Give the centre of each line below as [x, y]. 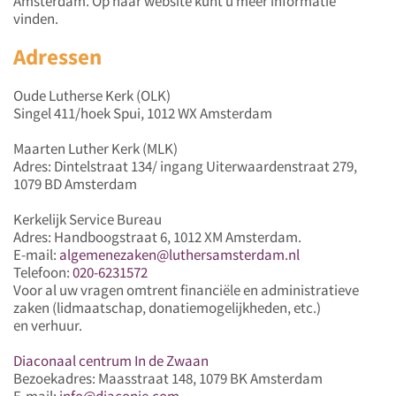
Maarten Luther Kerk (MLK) [95, 148]
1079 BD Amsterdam [75, 183]
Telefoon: [43, 272]
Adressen [57, 56]
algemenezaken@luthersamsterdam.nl [179, 254]
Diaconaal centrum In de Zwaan [111, 360]
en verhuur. [48, 325]
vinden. [36, 18]
